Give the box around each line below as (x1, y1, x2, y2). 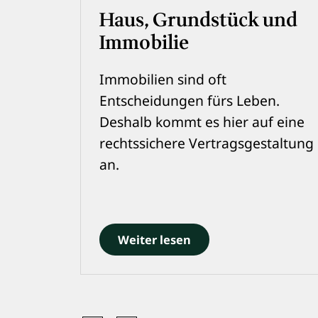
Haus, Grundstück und (99, 6, 297, 35)
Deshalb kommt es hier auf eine (99, 111, 305, 131)
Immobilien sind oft (99, 69, 226, 89)
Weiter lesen (117, 231, 191, 248)
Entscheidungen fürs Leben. (99, 90, 280, 110)
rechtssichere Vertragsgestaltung (99, 133, 314, 153)
